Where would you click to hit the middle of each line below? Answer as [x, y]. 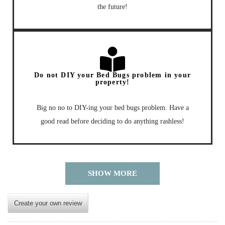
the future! [113, 7]
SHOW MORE [113, 174]
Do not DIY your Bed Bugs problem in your [112, 75]
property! [113, 82]
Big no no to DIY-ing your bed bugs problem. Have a [113, 108]
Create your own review [48, 203]
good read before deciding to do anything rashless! [113, 122]
